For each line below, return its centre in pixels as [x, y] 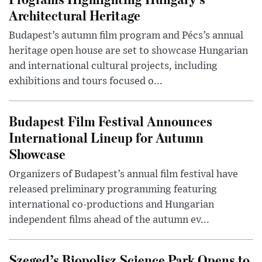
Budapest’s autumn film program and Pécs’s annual [126, 36]
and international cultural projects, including [113, 66]
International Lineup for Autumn [106, 137]
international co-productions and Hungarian [111, 205]
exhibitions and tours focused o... [86, 82]
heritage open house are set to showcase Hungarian [128, 51]
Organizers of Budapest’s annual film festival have [123, 175]
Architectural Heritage [75, 15]
